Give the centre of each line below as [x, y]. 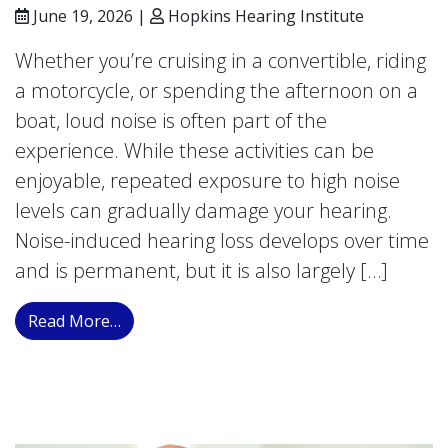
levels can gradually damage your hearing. [203, 210]
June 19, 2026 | [89, 16]
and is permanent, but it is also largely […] [201, 270]
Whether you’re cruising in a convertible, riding [220, 60]
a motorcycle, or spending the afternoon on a [216, 90]
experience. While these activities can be [194, 150]
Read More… [74, 321]
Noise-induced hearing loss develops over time [222, 240]
